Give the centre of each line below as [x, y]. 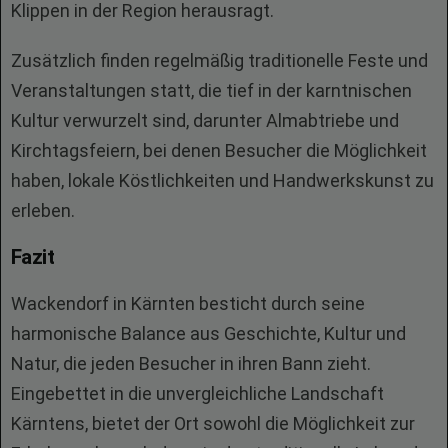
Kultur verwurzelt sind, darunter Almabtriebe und [205, 120]
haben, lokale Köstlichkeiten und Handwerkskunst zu [222, 180]
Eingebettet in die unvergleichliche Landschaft [197, 393]
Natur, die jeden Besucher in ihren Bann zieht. [191, 363]
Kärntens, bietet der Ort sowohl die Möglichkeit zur [213, 423]
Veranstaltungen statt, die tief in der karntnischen [211, 90]
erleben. [43, 210]
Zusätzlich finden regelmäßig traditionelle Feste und [219, 60]
